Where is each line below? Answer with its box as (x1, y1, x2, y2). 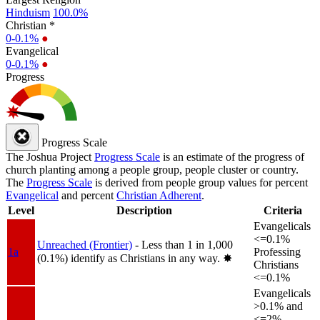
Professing (254, 245, 301, 258)
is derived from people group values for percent (92, 176, 308, 189)
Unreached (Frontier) (37, 238, 132, 251)
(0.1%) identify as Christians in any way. (37, 251, 223, 264)
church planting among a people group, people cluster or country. (6, 163, 299, 176)
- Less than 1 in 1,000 (135, 238, 233, 251)
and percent (59, 189, 116, 201)
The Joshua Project (6, 150, 94, 163)
